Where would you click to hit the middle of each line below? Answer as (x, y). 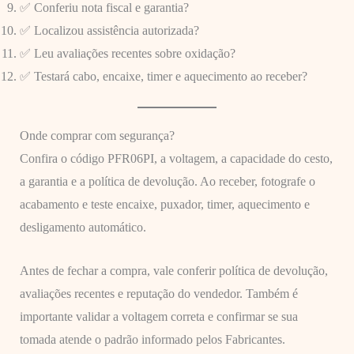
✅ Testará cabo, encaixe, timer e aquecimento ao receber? (163, 77)
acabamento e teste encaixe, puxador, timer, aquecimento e (164, 205)
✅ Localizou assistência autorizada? (109, 31)
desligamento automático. (83, 228)
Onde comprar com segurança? (97, 136)
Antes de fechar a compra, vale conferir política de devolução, (173, 270)
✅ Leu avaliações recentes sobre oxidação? (127, 54)
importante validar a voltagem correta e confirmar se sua (158, 316)
